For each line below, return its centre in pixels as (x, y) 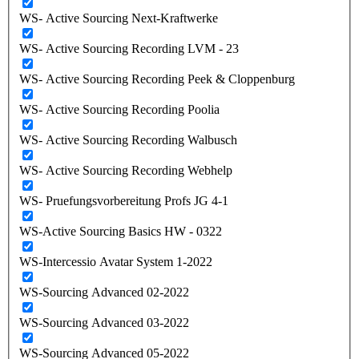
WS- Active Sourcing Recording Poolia (119, 109)
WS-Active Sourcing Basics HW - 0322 (121, 231)
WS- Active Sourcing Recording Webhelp (126, 170)
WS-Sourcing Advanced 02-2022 (104, 292)
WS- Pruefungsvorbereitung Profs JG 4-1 (124, 200)
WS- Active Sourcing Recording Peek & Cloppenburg (157, 79)
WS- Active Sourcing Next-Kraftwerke (119, 18)
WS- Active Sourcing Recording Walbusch (128, 139)
